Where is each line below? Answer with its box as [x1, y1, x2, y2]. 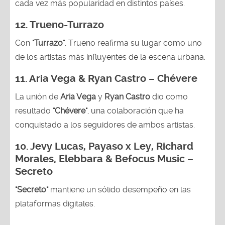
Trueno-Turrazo [30, 19, 104, 31]
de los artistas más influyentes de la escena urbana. [15, 52, 205, 62]
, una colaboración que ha [87, 105, 184, 116]
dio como [150, 91, 188, 101]
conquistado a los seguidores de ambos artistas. [15, 120, 195, 130]
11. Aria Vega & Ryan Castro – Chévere [15, 72, 197, 84]
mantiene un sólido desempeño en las [48, 184, 191, 194]
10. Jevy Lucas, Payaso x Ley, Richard [15, 140, 193, 152]
